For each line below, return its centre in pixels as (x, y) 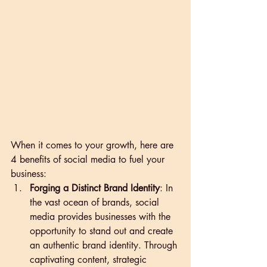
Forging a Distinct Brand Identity (95, 188)
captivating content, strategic (90, 259)
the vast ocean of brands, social (96, 202)
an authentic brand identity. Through (105, 245)
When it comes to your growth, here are (94, 145)
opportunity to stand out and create (103, 231)
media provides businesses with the (102, 216)
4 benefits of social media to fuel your (89, 159)
